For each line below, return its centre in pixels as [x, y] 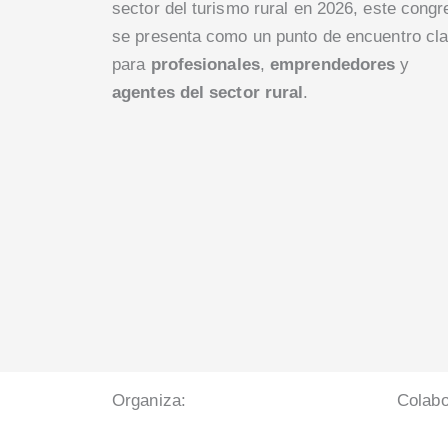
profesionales [205, 65]
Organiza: [149, 400]
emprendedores [333, 65]
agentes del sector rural [208, 93]
